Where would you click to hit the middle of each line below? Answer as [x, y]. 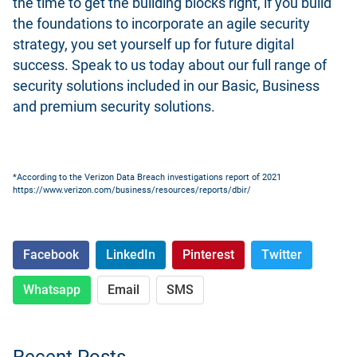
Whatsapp [52, 289]
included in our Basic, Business [222, 86]
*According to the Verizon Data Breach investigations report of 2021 [147, 177]
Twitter [282, 254]
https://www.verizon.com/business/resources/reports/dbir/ [132, 190]
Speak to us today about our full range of [199, 66]
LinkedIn [131, 254]
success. [42, 66]
